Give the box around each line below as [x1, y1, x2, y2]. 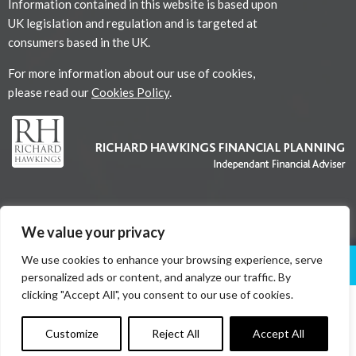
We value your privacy [21, 223, 165, 241]
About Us [23, 256, 80, 274]
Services [111, 256, 164, 274]
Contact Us [262, 256, 332, 274]
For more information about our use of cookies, [8, 65, 255, 80]
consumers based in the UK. [8, 34, 150, 49]
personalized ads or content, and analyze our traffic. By [21, 270, 291, 284]
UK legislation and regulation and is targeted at [8, 15, 257, 30]
